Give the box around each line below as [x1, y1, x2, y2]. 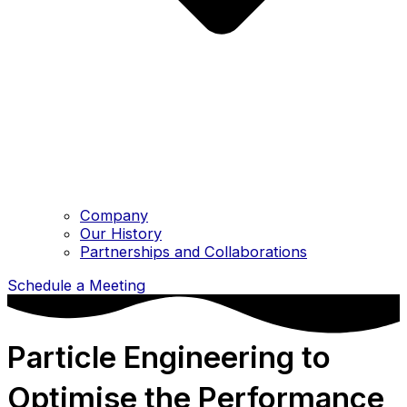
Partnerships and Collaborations [80, 243, 307, 262]
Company [80, 206, 148, 225]
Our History [80, 224, 162, 243]
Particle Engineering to [7, 338, 331, 375]
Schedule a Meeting [7, 275, 145, 294]
